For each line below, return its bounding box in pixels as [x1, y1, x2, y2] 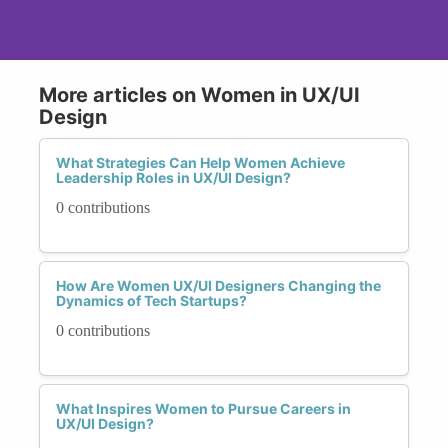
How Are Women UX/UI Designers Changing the [56, 276, 381, 294]
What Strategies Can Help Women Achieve [56, 153, 345, 171]
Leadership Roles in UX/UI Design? [56, 168, 291, 186]
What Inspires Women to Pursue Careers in [56, 399, 351, 417]
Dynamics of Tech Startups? [56, 291, 247, 309]
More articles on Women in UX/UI [39, 82, 360, 107]
